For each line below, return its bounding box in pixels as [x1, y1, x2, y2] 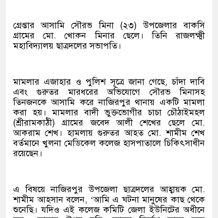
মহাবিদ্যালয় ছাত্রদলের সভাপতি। [13, 40, 121, 51]
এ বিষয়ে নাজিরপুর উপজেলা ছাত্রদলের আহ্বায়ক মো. [13, 183, 205, 195]
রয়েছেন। [13, 147, 42, 159]
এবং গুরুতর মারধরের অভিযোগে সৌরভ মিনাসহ [13, 86, 205, 97]
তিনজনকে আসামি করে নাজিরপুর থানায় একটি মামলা [13, 96, 205, 108]
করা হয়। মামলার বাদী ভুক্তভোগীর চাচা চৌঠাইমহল [13, 107, 205, 118]
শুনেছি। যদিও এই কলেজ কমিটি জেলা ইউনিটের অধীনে [13, 204, 205, 215]
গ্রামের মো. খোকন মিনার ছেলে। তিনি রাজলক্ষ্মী [13, 30, 205, 41]
